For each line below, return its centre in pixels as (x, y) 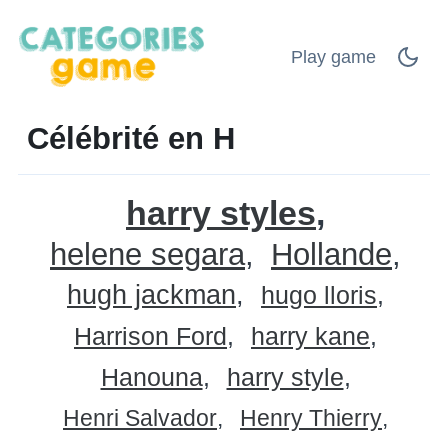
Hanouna (151, 376)
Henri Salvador (140, 417)
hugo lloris (319, 294)
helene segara (147, 253)
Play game (333, 56)
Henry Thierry (311, 417)
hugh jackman (151, 294)
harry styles (221, 212)
